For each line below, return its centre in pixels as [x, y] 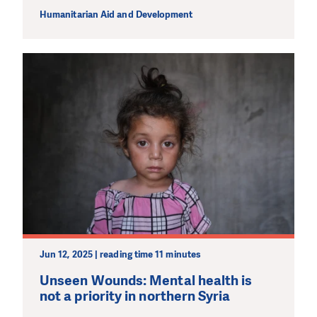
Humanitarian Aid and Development [116, 14]
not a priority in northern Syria [135, 296]
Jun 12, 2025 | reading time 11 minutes [121, 255]
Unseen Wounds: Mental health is [146, 281]
